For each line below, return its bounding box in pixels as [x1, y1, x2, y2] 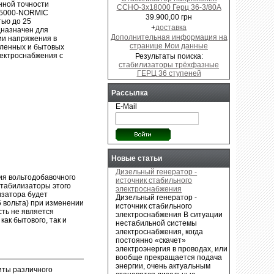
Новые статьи [111, 154, 162, 163]
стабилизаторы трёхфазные [119, 60, 219, 69]
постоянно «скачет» [116, 235, 187, 245]
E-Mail [116, 102, 138, 111]
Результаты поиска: [135, 51, 203, 61]
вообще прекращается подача [116, 253, 223, 262]
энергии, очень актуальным [116, 261, 211, 270]
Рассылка [111, 89, 148, 98]
